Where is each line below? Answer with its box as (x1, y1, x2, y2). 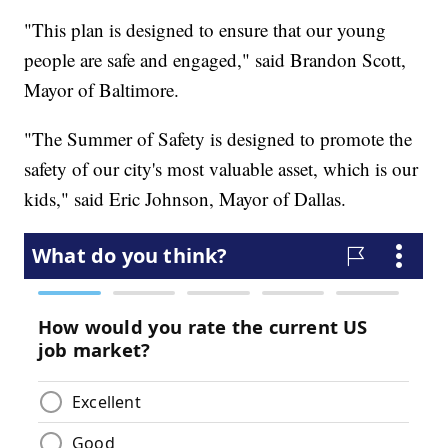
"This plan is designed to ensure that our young (24, 16, 387, 42)
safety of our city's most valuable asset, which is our (24, 155, 419, 181)
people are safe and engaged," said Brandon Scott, (24, 46, 407, 72)
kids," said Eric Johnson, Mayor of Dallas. (24, 185, 347, 211)
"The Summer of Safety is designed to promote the (24, 125, 413, 151)
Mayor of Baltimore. (24, 76, 180, 102)
